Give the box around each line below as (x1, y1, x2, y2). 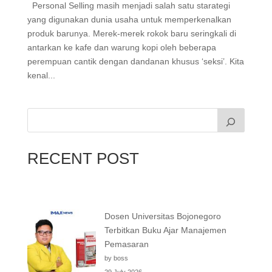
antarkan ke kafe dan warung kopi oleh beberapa (27, 42, 216, 52)
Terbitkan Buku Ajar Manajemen (104, 225, 226, 235)
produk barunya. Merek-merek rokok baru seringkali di (27, 28, 236, 38)
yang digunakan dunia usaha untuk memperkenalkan (27, 14, 231, 24)
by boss (104, 254, 128, 262)
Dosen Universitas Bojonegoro (104, 211, 221, 221)
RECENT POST (27, 149, 139, 168)
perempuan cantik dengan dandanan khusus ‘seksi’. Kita (27, 56, 244, 66)
